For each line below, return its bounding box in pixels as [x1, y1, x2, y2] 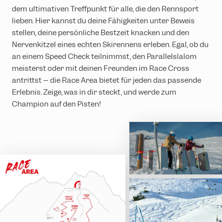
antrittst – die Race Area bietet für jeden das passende [12, 75, 201, 86]
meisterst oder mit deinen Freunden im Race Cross [12, 63, 189, 74]
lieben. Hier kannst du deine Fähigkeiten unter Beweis [12, 16, 195, 26]
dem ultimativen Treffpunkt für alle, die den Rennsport [12, 4, 199, 14]
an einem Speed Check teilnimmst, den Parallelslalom [12, 52, 197, 62]
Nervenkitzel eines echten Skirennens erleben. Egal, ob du [12, 40, 209, 50]
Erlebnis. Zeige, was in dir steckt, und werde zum [12, 87, 176, 98]
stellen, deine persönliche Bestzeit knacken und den [12, 28, 189, 38]
